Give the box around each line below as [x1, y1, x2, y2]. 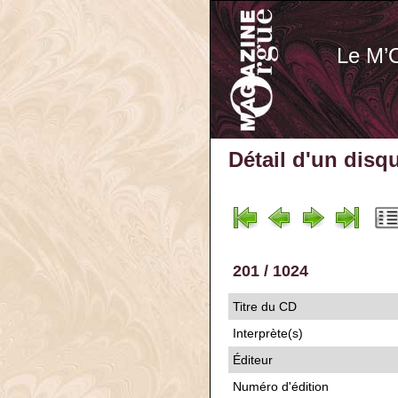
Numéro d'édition [233, 379, 329, 394]
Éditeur [233, 353, 273, 367]
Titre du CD [233, 299, 297, 314]
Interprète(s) [233, 326, 303, 340]
